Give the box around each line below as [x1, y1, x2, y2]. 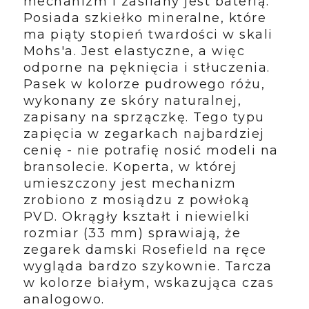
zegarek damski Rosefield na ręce [23, 242, 267, 258]
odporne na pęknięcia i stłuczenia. [23, 60, 270, 76]
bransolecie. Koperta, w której [23, 159, 237, 175]
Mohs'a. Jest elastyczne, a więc [23, 43, 246, 59]
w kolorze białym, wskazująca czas [23, 275, 275, 291]
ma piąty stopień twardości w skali [23, 27, 273, 43]
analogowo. [23, 292, 110, 308]
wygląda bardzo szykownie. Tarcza [23, 259, 272, 275]
